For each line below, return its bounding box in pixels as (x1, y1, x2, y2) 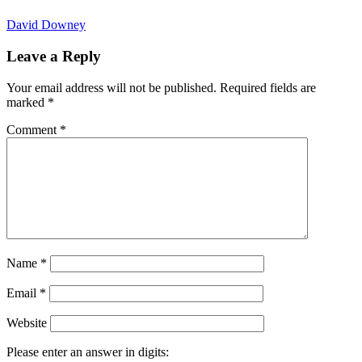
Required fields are (220, 80, 316, 95)
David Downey (6, 18, 86, 32)
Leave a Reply (6, 48, 101, 65)
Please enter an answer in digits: (6, 344, 169, 359)
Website (6, 315, 47, 330)
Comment (6, 122, 60, 137)
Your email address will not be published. (6, 80, 217, 95)
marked (6, 95, 48, 109)
